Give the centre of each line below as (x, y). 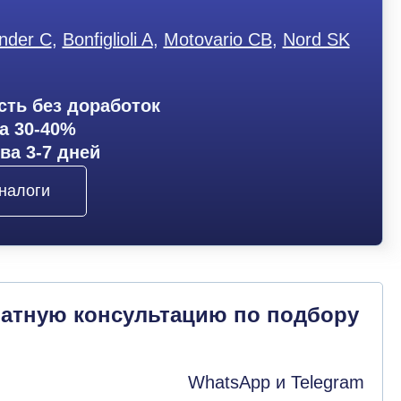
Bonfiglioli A (107, 39)
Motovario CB (218, 39)
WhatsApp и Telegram (276, 382)
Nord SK (316, 39)
